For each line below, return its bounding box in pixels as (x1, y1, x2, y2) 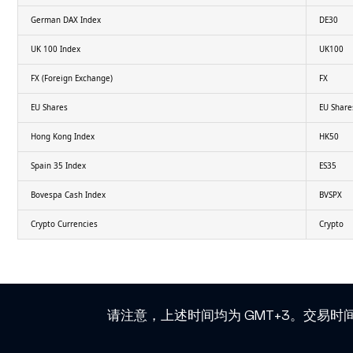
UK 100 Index (30, 43, 80, 54)
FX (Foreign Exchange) (30, 72, 113, 84)
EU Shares (30, 102, 68, 113)
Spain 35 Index (30, 160, 86, 171)
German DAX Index (30, 14, 101, 25)
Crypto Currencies (30, 218, 98, 229)
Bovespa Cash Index (30, 189, 106, 200)
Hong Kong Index (30, 131, 95, 142)
